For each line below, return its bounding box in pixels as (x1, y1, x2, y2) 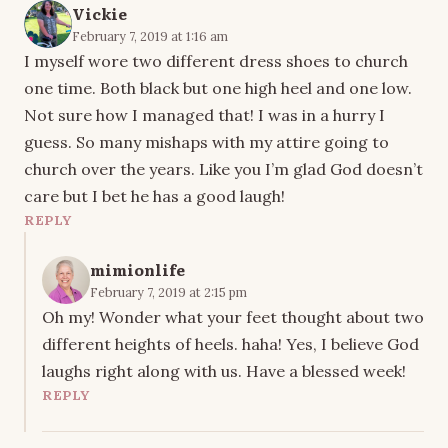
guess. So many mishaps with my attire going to (24, 131, 389, 152)
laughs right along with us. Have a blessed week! (42, 360, 406, 381)
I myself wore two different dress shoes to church (24, 50, 408, 71)
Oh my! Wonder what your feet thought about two (42, 306, 424, 327)
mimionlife (90, 257, 185, 281)
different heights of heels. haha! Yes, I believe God (42, 333, 419, 354)
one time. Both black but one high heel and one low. (24, 77, 412, 98)
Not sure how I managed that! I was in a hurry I (24, 104, 385, 125)
